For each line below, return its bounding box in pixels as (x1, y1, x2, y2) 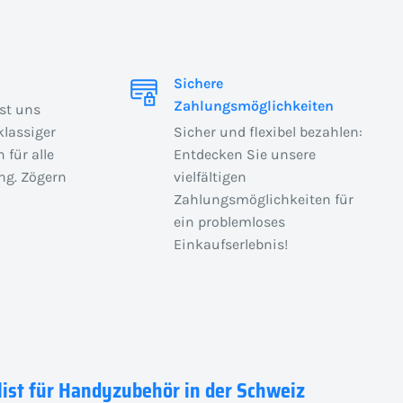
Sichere (173, 74, 223, 92)
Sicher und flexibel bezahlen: (173, 122, 363, 140)
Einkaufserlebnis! (173, 235, 288, 253)
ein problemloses (173, 212, 285, 230)
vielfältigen (173, 167, 246, 185)
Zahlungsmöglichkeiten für (173, 190, 354, 208)
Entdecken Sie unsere (173, 145, 316, 163)
